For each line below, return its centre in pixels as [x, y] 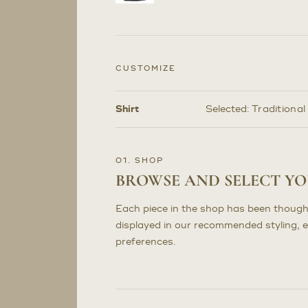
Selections [276, 129]
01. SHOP [139, 161]
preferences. [145, 242]
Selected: [228, 109]
